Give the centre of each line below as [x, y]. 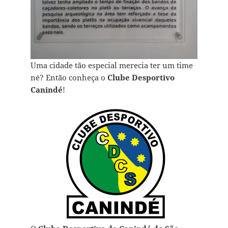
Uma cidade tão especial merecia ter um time [111, 65]
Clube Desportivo [141, 78]
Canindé [46, 90]
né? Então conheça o [69, 78]
